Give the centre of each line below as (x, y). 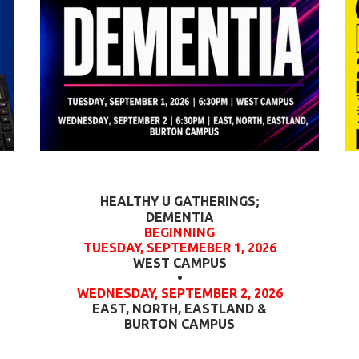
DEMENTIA (179, 217)
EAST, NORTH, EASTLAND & (179, 309)
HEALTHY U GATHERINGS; (179, 201)
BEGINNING (179, 232)
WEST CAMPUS (179, 263)
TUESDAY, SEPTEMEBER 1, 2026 (179, 248)
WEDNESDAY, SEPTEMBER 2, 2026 (179, 293)
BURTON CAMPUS (179, 324)
